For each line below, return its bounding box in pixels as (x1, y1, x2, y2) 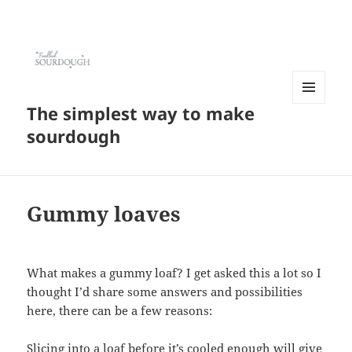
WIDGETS (292, 130, 337, 144)
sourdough (27, 124, 121, 148)
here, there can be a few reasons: (27, 302, 213, 319)
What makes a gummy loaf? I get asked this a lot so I (27, 265, 322, 281)
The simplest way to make (27, 101, 255, 126)
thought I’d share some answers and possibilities (27, 284, 303, 300)
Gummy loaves (27, 200, 181, 229)
